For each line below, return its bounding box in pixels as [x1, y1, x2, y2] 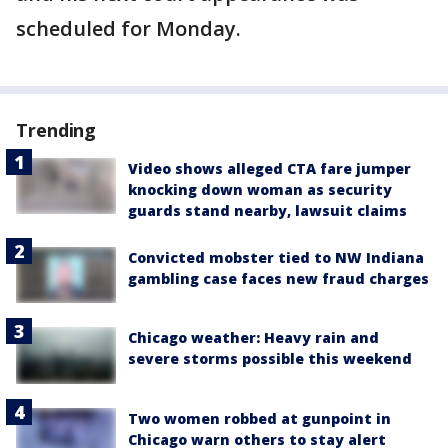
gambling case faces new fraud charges [128, 269, 429, 289]
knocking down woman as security [128, 180, 392, 200]
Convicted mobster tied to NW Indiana [128, 248, 424, 268]
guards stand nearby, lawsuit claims [128, 201, 407, 221]
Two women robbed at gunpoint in [128, 408, 391, 428]
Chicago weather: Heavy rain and [128, 328, 379, 348]
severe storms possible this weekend [128, 349, 412, 369]
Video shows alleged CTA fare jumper [128, 159, 411, 179]
